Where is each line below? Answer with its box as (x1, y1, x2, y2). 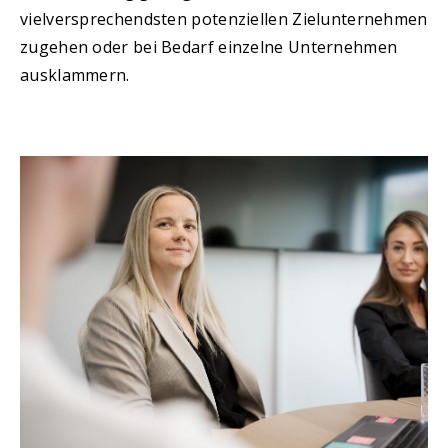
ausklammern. (20, 64, 130, 87)
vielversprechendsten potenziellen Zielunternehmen (20, 8, 428, 31)
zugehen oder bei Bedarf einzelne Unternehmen (20, 36, 398, 59)
